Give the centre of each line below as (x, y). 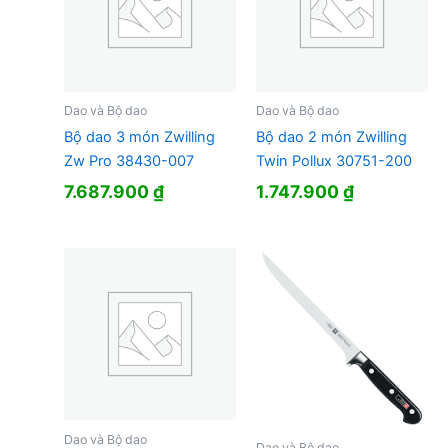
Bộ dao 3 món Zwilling (139, 137)
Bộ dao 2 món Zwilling (331, 137)
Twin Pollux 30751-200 (333, 161)
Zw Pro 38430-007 (128, 161)
